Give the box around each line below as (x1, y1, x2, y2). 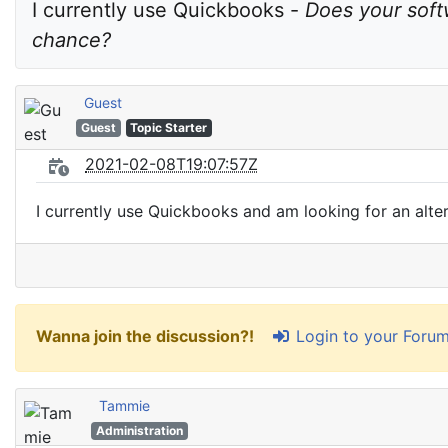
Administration (95, 423, 183, 438)
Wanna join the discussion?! (36, 326, 258, 347)
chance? (32, 27, 111, 52)
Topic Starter (130, 120, 208, 135)
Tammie (99, 397, 150, 414)
